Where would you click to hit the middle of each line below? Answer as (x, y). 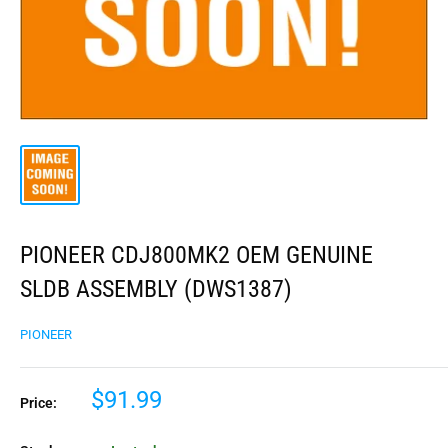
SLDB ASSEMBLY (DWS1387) (156, 288)
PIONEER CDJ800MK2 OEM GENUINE (196, 254)
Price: (38, 402)
